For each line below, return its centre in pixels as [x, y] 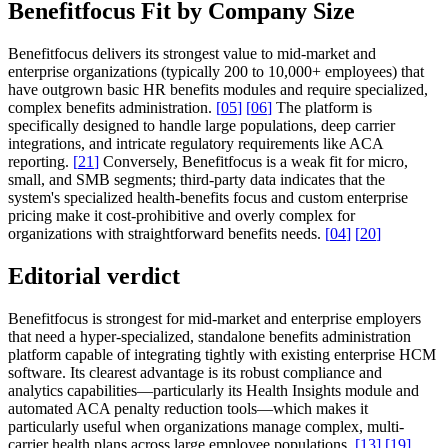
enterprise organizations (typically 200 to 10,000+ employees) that [216, 72]
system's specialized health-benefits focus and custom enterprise [208, 198]
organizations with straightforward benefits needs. [166, 234]
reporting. [40, 162]
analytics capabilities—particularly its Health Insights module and [213, 390]
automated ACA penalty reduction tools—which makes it [188, 408]
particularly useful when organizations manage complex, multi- [206, 426]
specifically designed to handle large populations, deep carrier [201, 126]
